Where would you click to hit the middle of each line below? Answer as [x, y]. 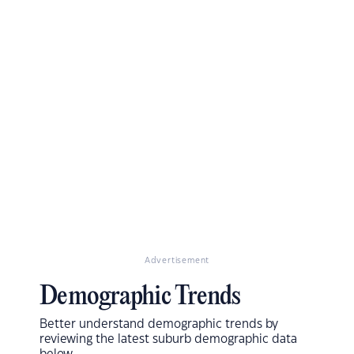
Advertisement [177, 261]
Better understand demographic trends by [159, 325]
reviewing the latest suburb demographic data [168, 340]
